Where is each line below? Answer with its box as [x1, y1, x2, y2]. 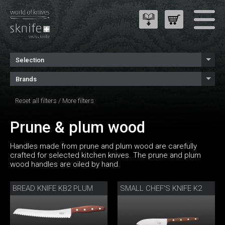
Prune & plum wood [10, 118, 145, 137]
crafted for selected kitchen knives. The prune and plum [10, 151, 201, 160]
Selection [16, 56, 44, 64]
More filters [62, 97, 94, 104]
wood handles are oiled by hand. [10, 160, 120, 169]
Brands [16, 75, 37, 83]
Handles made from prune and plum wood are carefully [10, 142, 197, 151]
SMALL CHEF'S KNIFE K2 [120, 184, 202, 193]
